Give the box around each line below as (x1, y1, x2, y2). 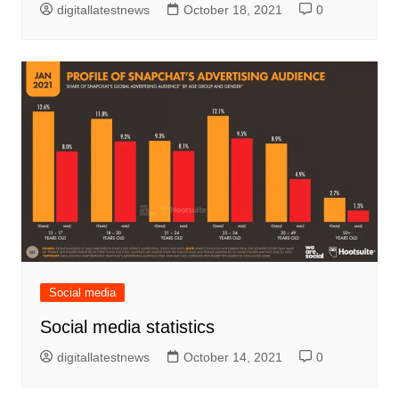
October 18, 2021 (183, 3, 282, 18)
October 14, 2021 (183, 350, 282, 365)
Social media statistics (39, 317, 215, 338)
